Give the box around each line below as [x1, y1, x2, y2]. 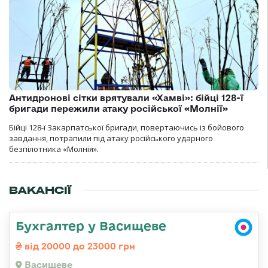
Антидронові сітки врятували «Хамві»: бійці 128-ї [9, 92, 243, 103]
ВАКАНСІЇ [9, 183, 71, 197]
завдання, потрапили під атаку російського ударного [9, 132, 213, 144]
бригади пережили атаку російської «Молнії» [9, 103, 228, 114]
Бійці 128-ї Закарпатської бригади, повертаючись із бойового [9, 121, 244, 133]
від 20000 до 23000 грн [22, 240, 135, 251]
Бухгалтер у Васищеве [16, 218, 166, 233]
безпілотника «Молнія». [9, 143, 99, 154]
